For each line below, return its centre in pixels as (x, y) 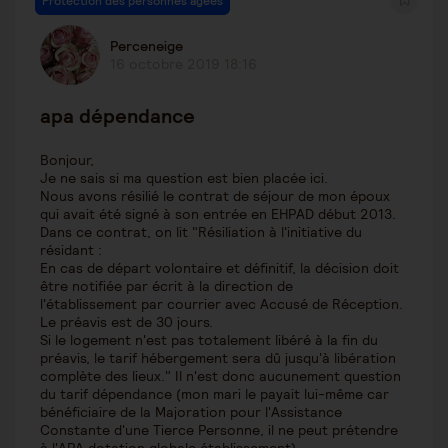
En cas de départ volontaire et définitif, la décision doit (219, 268)
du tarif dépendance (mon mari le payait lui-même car (214, 394)
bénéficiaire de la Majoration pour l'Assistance (191, 412)
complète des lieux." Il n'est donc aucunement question (220, 376)
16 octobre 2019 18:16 (183, 64)
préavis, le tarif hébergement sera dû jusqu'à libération (218, 358)
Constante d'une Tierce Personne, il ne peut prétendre (219, 430)
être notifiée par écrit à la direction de (166, 286)
